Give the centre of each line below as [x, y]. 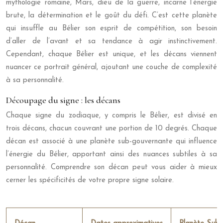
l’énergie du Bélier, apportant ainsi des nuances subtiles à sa [111, 155]
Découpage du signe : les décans [63, 100]
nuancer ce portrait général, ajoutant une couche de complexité [111, 68]
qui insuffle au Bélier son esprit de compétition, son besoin [111, 29]
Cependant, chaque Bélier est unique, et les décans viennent [111, 55]
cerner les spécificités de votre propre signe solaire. [90, 181]
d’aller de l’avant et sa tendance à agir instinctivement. [111, 42]
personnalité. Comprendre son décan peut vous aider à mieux [111, 168]
